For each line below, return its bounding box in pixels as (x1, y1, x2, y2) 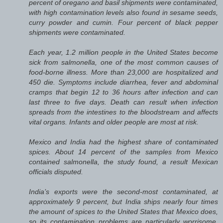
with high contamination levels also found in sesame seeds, (29, 8, 218, 16)
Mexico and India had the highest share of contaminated (29, 137, 218, 146)
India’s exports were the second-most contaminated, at (29, 187, 218, 196)
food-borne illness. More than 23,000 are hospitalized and (29, 68, 218, 76)
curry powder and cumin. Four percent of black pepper (29, 18, 218, 26)
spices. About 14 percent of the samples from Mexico (29, 147, 218, 156)
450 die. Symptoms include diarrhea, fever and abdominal (29, 78, 218, 86)
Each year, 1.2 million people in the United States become (29, 48, 218, 56)
